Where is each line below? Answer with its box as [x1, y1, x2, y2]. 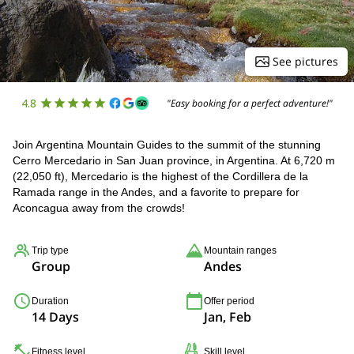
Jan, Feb [204, 308, 251, 326]
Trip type [32, 245, 69, 256]
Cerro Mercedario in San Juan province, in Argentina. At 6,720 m [13, 154, 335, 167]
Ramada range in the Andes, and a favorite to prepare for [13, 186, 299, 198]
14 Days [32, 308, 79, 326]
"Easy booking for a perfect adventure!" [167, 96, 333, 110]
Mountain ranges [204, 245, 277, 256]
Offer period [204, 296, 254, 307]
